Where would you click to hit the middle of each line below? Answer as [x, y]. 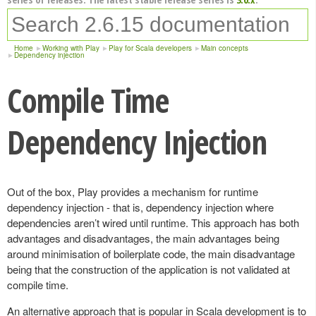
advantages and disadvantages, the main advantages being [143, 238]
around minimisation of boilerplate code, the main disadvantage [151, 254]
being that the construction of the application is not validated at [148, 269]
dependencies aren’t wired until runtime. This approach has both [153, 223]
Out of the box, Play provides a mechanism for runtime [133, 192]
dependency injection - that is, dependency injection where [140, 207]
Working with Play [71, 48]
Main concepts [225, 48]
